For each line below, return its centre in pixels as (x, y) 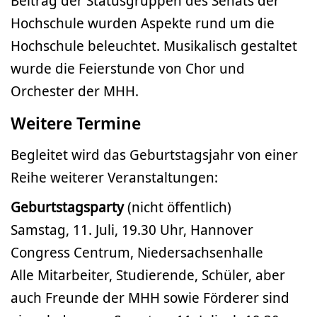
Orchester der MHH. (75, 91)
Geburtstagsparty (67, 207)
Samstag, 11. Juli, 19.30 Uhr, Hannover (132, 230)
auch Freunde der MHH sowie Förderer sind (150, 298)
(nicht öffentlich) (178, 207)
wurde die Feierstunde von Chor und (128, 69)
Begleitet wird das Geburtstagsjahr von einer (154, 155)
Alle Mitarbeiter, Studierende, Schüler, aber (148, 275)
